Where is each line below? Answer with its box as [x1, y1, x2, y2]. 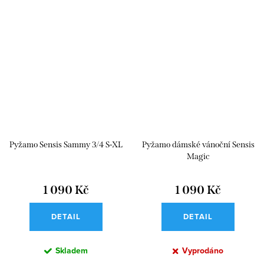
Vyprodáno [182, 245, 223, 258]
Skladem [55, 245, 88, 258]
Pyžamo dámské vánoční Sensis [141, 140, 255, 150]
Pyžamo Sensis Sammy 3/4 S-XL [9, 140, 123, 150]
